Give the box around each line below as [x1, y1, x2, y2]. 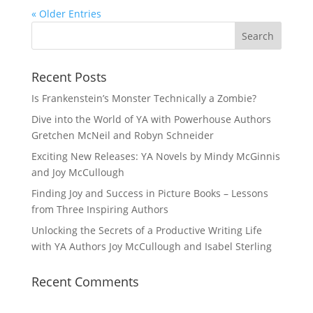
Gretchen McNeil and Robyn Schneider [31, 129, 214, 142]
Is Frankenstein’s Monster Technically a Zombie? [31, 92, 256, 105]
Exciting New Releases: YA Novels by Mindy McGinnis [31, 150, 280, 163]
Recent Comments [31, 273, 139, 290]
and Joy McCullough [31, 166, 124, 179]
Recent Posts [31, 68, 107, 85]
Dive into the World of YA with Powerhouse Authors [31, 112, 271, 126]
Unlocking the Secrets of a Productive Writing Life [31, 224, 262, 237]
